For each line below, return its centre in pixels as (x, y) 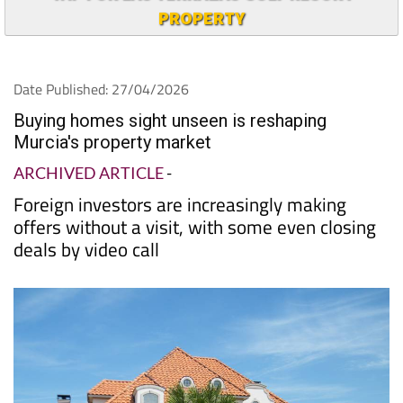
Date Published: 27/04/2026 (101, 89)
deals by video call (86, 249)
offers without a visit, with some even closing (195, 226)
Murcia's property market (112, 142)
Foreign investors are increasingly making (180, 204)
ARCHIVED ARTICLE (89, 172)
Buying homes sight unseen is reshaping (170, 120)
